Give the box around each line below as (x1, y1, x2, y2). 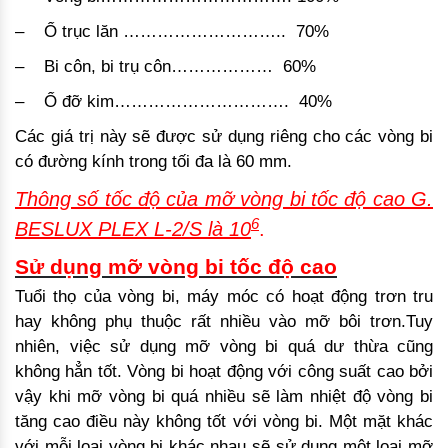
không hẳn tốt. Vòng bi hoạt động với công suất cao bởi (15, 362, 433, 382)
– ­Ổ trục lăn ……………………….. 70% (15, 22, 329, 42)
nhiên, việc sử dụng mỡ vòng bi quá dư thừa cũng (15, 337, 433, 357)
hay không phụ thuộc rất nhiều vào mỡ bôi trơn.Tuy (15, 312, 433, 332)
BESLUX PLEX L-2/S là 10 (15, 218, 251, 241)
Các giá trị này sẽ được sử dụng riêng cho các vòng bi (15, 127, 433, 147)
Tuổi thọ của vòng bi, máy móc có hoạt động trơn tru (15, 287, 433, 307)
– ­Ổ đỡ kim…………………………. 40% (15, 92, 332, 112)
